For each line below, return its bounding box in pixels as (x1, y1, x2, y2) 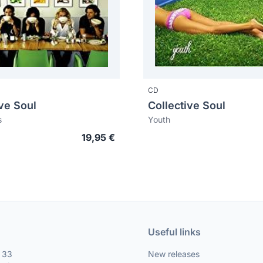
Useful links (148, 226, 201, 238)
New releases (148, 249, 200, 259)
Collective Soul (148, 99, 225, 112)
